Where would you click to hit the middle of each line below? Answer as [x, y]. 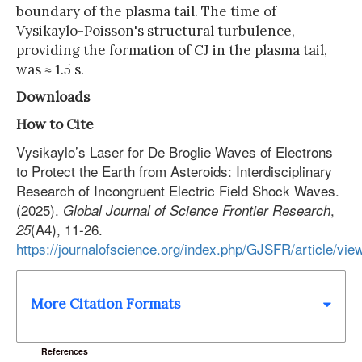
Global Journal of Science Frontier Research [197, 210]
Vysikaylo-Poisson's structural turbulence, [156, 31]
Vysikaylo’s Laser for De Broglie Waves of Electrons [175, 152]
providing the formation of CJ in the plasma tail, [172, 50]
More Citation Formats [105, 304]
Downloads [53, 97]
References [65, 351]
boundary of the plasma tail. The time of [146, 11]
